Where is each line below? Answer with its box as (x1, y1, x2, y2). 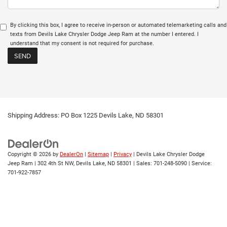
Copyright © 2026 (8, 150, 53, 158)
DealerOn (60, 150, 83, 158)
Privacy (113, 150, 132, 158)
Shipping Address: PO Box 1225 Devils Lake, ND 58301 (8, 111, 164, 119)
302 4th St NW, (36, 160, 74, 167)
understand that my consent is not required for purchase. (10, 40, 154, 47)
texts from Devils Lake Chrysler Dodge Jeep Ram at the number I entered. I (10, 30, 199, 37)
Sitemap (88, 150, 109, 158)
